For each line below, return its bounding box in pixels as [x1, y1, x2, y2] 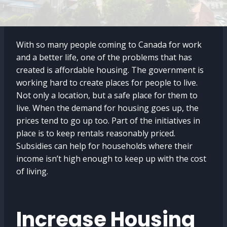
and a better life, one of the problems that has [16, 52, 192, 63]
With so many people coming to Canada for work [16, 39, 202, 50]
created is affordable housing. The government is [16, 64, 204, 75]
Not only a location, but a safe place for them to [16, 90, 198, 101]
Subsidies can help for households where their [16, 140, 193, 152]
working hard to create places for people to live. [16, 77, 198, 88]
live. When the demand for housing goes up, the [16, 102, 199, 113]
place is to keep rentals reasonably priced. [16, 128, 175, 139]
